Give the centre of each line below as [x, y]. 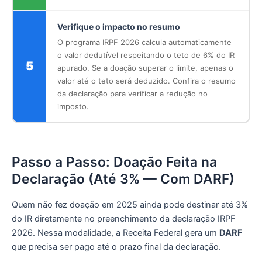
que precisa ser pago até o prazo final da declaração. [116, 247]
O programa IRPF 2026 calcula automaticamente [144, 42]
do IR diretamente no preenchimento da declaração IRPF [124, 219]
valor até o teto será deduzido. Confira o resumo [146, 81]
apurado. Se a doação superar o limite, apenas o [145, 68]
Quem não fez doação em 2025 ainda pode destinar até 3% [130, 205]
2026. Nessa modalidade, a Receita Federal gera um [116, 233]
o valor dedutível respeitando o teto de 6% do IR [146, 55]
